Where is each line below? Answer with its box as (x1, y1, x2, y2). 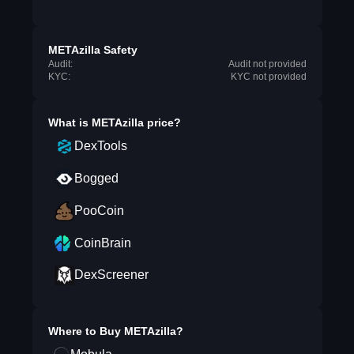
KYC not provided (230, 71, 307, 82)
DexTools (73, 139, 127, 153)
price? (143, 116, 181, 129)
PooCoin (73, 204, 124, 217)
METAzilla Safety (47, 43, 137, 56)
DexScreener (73, 268, 149, 281)
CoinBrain (73, 236, 131, 250)
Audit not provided (228, 58, 307, 70)
